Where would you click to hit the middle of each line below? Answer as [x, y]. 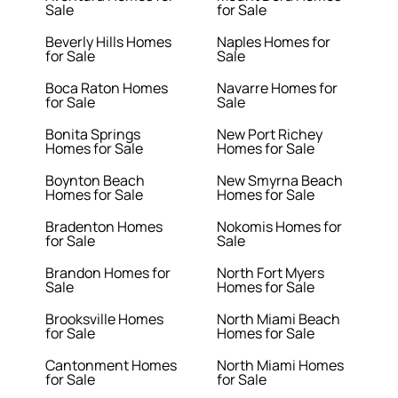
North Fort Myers [271, 273]
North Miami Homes [280, 366]
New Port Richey [270, 135]
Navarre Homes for [277, 88]
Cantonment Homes [111, 366]
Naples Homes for [274, 42]
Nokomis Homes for [279, 227]
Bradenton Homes [104, 227]
